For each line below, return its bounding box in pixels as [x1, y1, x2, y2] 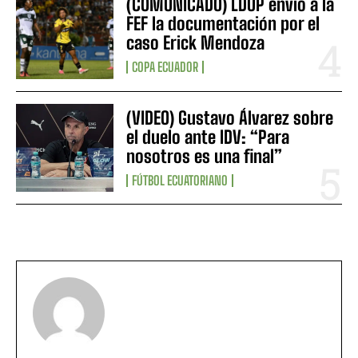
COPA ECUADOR [132, 59, 199, 75]
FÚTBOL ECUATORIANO [132, 172, 229, 188]
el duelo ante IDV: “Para [126, 125, 290, 148]
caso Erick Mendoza [126, 32, 265, 54]
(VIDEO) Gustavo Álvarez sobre [126, 106, 334, 129]
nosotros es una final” [126, 145, 283, 167]
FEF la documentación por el [126, 13, 320, 35]
